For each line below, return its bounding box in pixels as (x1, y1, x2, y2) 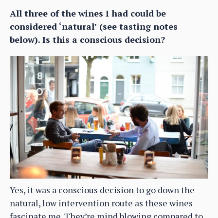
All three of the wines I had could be (10, 7, 166, 19)
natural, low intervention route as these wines (10, 197, 193, 209)
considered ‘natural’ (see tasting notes (10, 20, 178, 32)
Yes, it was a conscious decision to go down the (10, 184, 195, 196)
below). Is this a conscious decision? (10, 33, 165, 45)
